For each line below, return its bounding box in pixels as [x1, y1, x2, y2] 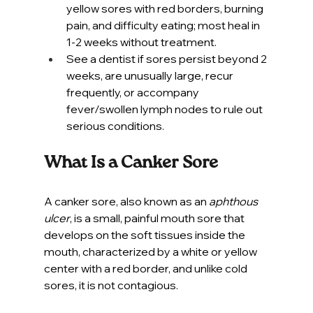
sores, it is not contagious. [43, 277, 178, 292]
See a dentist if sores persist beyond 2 [66, 51, 269, 66]
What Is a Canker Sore [43, 154, 218, 171]
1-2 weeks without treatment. [66, 34, 217, 49]
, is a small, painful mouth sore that [69, 210, 247, 225]
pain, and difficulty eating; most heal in [66, 17, 262, 32]
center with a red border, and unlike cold [43, 261, 249, 275]
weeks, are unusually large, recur [66, 68, 235, 82]
